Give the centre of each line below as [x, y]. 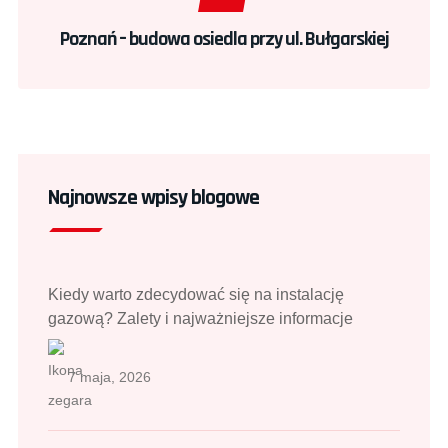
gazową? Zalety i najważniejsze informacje [200, 319]
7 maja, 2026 [109, 377]
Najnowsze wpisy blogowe [153, 198]
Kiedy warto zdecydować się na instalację [196, 295]
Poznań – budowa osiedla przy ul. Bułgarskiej [224, 39]
